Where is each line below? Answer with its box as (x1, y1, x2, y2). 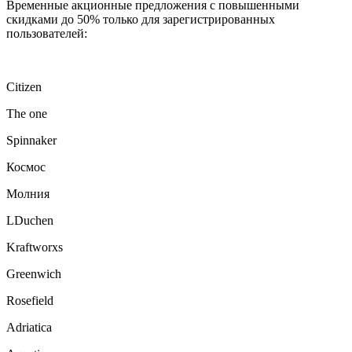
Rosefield (6, 293, 57, 307)
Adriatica (6, 320, 55, 334)
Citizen (6, 79, 42, 93)
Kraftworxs (6, 240, 63, 254)
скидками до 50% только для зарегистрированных (6, 12, 275, 26)
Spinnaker (6, 133, 60, 147)
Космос (6, 159, 49, 174)
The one (6, 106, 50, 120)
